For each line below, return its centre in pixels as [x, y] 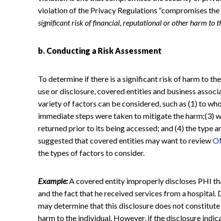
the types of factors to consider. [91, 152]
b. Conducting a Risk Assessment [100, 50]
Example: [53, 181]
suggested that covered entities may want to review [125, 140]
